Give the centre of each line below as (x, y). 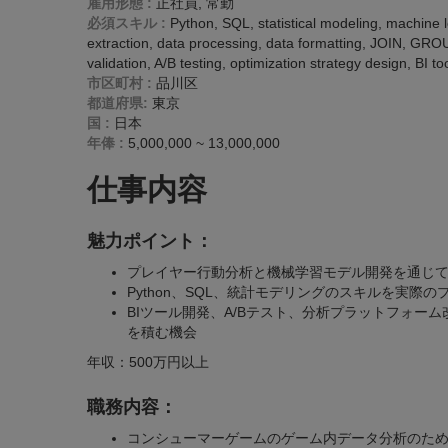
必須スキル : (126, 23)
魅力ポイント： (150, 241)
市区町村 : (119, 83)
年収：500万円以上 (148, 362)
